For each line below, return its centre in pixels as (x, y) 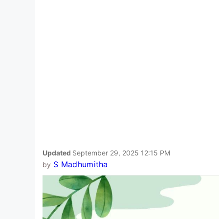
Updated (57, 153)
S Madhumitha (80, 164)
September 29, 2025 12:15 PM (121, 153)
